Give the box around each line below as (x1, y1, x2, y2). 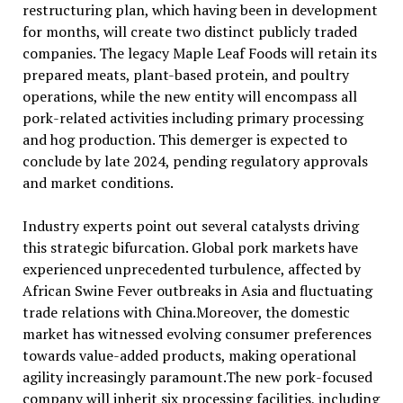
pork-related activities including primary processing (22, 108, 363, 129)
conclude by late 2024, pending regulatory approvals (22, 151, 368, 172)
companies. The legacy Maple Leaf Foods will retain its (22, 43, 377, 64)
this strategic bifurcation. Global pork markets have (22, 237, 358, 258)
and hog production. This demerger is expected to (22, 130, 347, 150)
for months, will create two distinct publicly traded (22, 22, 357, 42)
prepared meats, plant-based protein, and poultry (22, 65, 349, 85)
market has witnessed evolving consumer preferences (22, 324, 372, 345)
